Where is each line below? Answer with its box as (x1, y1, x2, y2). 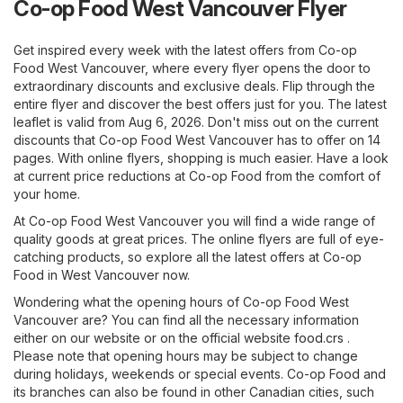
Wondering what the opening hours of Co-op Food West (13, 293, 349, 309)
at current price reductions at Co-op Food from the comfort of (13, 167, 381, 184)
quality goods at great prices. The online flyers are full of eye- (13, 230, 384, 246)
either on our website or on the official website (13, 329, 294, 345)
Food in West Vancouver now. (13, 266, 190, 282)
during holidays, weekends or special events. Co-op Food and (13, 365, 386, 381)
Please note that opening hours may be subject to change (13, 347, 358, 363)
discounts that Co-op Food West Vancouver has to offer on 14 (13, 131, 381, 148)
